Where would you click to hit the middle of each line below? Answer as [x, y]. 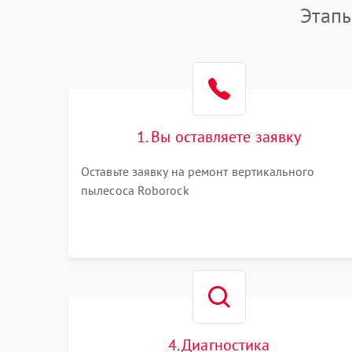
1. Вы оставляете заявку [219, 137]
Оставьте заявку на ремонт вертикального [198, 171]
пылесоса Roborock [135, 190]
